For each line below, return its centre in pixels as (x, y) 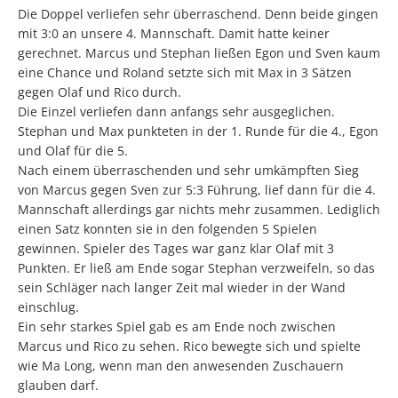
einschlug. (48, 307)
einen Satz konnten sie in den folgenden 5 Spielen (167, 229)
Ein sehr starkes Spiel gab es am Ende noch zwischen (177, 326)
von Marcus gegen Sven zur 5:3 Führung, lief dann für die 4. (197, 190)
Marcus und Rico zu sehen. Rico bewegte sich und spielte (189, 346)
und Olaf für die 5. (73, 151)
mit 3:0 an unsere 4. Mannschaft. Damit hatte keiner (174, 33)
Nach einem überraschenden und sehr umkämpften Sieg (188, 170)
